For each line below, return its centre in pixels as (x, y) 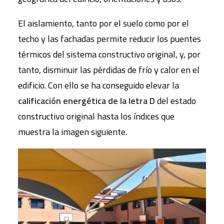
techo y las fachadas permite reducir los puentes (109, 39)
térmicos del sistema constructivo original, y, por (109, 54)
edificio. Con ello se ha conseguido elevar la (98, 85)
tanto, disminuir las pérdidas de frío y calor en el (109, 70)
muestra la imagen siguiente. (72, 132)
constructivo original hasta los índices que (96, 116)
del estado (175, 101)
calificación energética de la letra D (86, 101)
